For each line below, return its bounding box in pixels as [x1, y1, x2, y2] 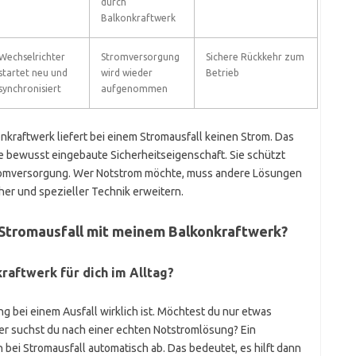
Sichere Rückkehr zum [205, 52, 304, 62]
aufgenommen [100, 83, 168, 94]
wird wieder [100, 68, 153, 78]
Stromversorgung [100, 52, 180, 62]
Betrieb [205, 68, 239, 78]
